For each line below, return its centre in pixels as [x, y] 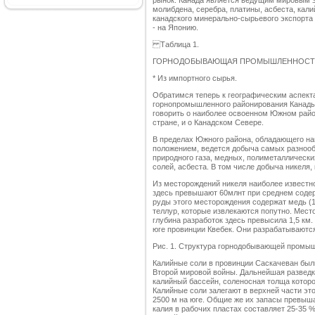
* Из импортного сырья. [195, 78]
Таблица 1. [176, 45]
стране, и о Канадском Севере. [208, 123]
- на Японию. [175, 28]
